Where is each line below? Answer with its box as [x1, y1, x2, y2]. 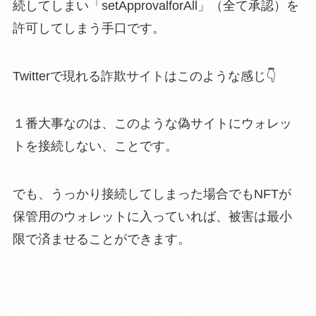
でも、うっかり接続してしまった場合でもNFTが [12, 187, 291, 202]
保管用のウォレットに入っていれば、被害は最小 [12, 209, 292, 224]
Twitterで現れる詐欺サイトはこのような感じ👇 [12, 68, 276, 83]
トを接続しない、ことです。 [12, 139, 178, 154]
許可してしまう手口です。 [12, 20, 165, 35]
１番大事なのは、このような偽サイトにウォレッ [12, 116, 292, 131]
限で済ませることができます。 [12, 232, 190, 247]
